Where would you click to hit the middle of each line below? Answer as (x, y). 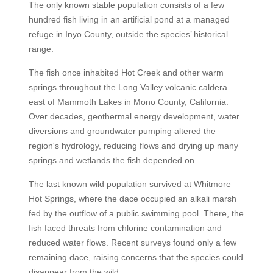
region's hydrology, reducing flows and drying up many (133, 146)
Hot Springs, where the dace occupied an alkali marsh (132, 199)
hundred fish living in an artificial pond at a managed (129, 19)
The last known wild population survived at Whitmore (129, 184)
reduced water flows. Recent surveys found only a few (132, 243)
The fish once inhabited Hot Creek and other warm (126, 73)
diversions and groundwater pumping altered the (122, 131)
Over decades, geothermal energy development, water (134, 116)
